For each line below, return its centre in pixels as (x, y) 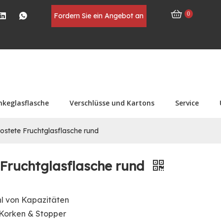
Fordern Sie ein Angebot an (99, 16)
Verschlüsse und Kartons (112, 103)
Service (187, 103)
